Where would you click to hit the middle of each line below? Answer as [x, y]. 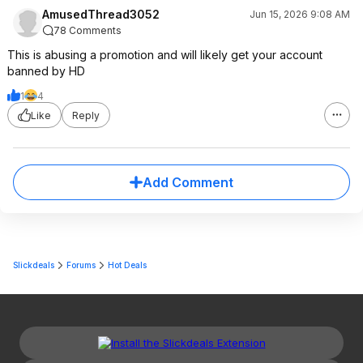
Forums [81, 265]
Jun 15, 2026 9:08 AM [300, 14]
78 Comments [88, 30]
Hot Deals [127, 265]
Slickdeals [34, 265]
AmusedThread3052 [101, 14]
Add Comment [188, 182]
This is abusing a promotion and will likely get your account [165, 55]
